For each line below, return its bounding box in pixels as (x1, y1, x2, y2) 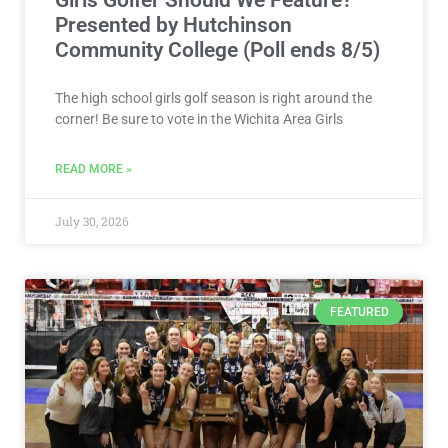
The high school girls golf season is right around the (55, 89, 372, 106)
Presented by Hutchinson (55, 12, 292, 37)
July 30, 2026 (55, 212, 129, 229)
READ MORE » (55, 161, 132, 176)
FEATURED (329, 304, 389, 319)
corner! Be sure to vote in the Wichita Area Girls (55, 110, 343, 127)
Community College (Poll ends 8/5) (55, 37, 380, 62)
